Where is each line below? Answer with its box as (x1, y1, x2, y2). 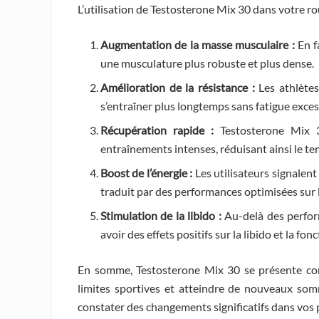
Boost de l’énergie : (100, 165, 193, 179)
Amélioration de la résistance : (100, 80, 255, 94)
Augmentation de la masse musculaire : (100, 37, 295, 51)
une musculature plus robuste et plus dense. (100, 56, 314, 70)
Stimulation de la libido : (100, 208, 221, 222)
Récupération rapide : (100, 122, 214, 137)
